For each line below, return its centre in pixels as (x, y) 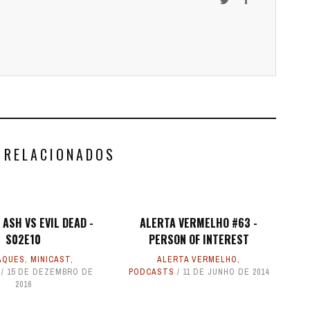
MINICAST (50, 259)
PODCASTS (151, 272)
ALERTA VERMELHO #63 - (199, 223)
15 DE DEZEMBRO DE (51, 272)
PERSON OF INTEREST (199, 239)
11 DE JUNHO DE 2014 (226, 272)
